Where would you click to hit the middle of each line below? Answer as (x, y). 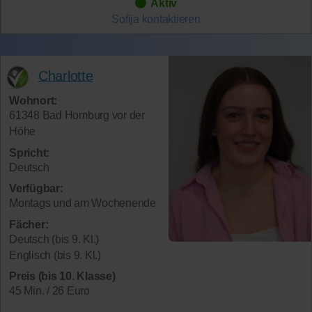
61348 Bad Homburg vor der (77, 116)
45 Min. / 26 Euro (49, 291)
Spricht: (29, 153)
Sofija (125, 19)
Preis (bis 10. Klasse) (62, 276)
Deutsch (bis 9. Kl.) (54, 239)
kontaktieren (171, 19)
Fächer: (29, 224)
